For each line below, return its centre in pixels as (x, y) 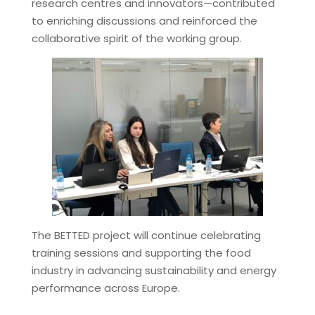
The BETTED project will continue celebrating (146, 235)
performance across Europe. (105, 288)
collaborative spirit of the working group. (136, 38)
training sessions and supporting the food (141, 252)
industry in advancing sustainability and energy (154, 270)
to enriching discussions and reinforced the (144, 20)
